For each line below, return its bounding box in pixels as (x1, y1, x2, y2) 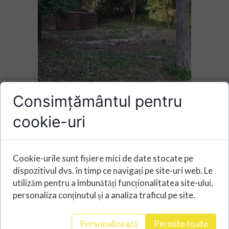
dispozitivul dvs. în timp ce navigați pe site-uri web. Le (13, 165, 213, 176)
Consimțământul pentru (13, 92, 182, 110)
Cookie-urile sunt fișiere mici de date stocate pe (13, 153, 193, 164)
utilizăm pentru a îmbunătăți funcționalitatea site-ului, (13, 177, 213, 188)
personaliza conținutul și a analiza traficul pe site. (13, 190, 195, 200)
